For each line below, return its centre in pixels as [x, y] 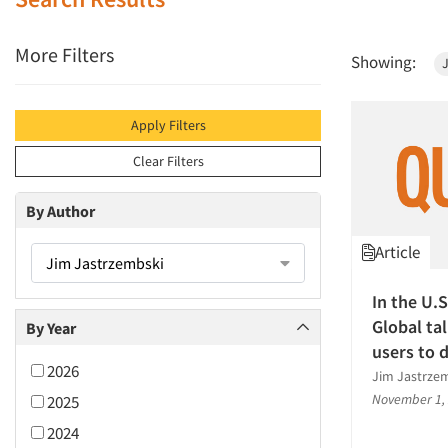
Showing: [383, 62]
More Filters [64, 54]
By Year [51, 327]
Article [397, 252]
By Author [60, 210]
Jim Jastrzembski [105, 263]
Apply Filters [168, 125]
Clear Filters [168, 161]
